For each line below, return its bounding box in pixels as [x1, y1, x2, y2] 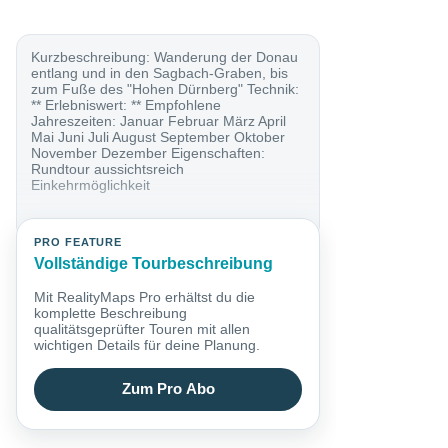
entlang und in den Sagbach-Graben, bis [31, 64, 289, 81]
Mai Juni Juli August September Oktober [31, 128, 286, 145]
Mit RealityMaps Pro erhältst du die [34, 288, 256, 305]
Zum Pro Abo [121, 381, 215, 398]
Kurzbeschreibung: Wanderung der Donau [31, 48, 299, 65]
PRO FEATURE [34, 236, 123, 249]
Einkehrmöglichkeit [31, 176, 151, 193]
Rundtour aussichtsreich [31, 160, 185, 177]
